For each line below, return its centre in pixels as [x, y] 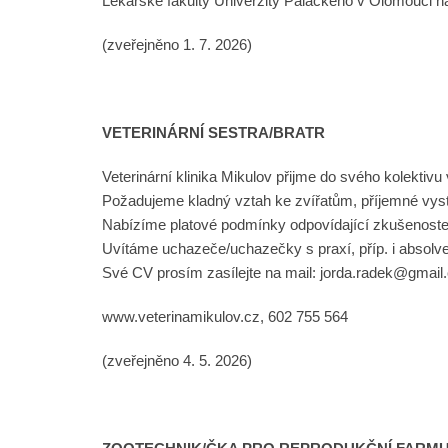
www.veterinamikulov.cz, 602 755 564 [225, 316]
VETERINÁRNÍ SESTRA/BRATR [213, 132]
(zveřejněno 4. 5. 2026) [177, 360]
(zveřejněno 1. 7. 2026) [177, 44]
